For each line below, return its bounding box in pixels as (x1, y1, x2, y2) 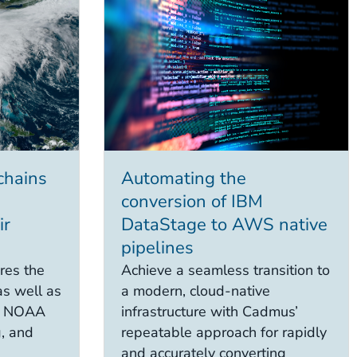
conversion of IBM (120, 190, 263, 214)
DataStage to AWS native (120, 213, 328, 237)
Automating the (120, 167, 246, 191)
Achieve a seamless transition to (120, 261, 330, 280)
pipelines (120, 236, 194, 261)
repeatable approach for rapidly (120, 323, 327, 343)
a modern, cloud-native (120, 281, 270, 301)
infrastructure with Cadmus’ (120, 302, 298, 322)
